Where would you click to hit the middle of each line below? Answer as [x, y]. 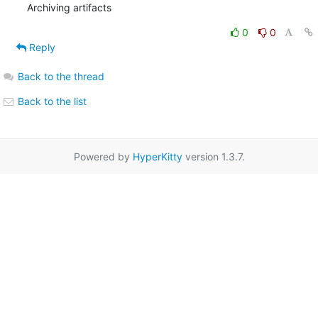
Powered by [103, 156]
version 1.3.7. [213, 156]
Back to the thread [61, 76]
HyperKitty [157, 156]
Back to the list [50, 101]
